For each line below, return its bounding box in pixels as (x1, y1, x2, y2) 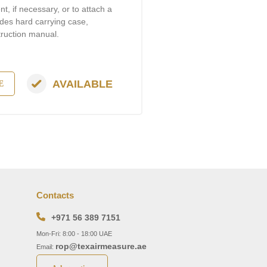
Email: (36, 243, 55, 250)
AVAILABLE (52, 77, 113, 90)
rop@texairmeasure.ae (55, 241, 147, 251)
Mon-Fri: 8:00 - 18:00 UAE (36, 230, 112, 237)
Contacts (36, 190, 74, 200)
